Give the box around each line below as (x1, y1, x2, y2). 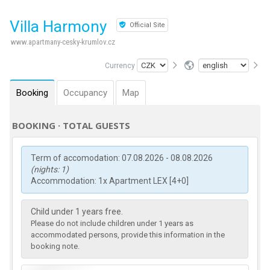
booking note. (31, 242, 80, 251)
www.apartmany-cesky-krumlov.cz (11, 37, 115, 46)
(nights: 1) (31, 165, 69, 174)
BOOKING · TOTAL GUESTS (12, 119, 131, 131)
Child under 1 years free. (31, 207, 124, 216)
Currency (105, 61, 136, 70)
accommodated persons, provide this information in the (31, 230, 225, 239)
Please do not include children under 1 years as (31, 219, 194, 228)
